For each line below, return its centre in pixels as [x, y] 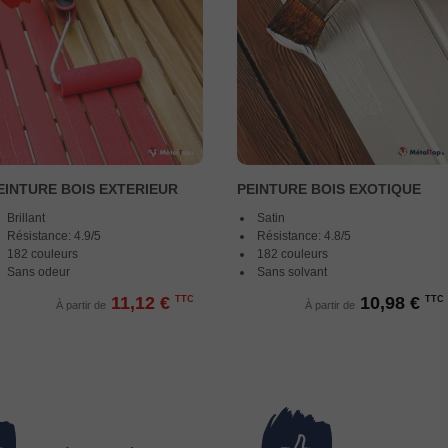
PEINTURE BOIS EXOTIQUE [329, 189]
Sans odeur [38, 272]
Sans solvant [292, 272]
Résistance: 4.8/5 [304, 236]
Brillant [25, 218]
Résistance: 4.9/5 [53, 236]
